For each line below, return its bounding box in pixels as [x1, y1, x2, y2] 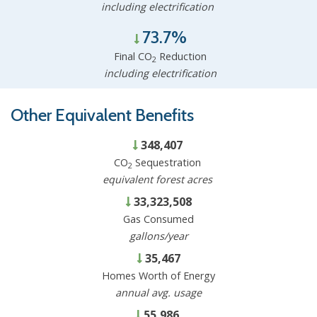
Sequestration [132, 156, 201, 170]
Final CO [113, 50, 152, 64]
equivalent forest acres [102, 173, 212, 187]
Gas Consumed [123, 212, 194, 226]
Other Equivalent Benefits [11, 105, 194, 126]
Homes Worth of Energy [102, 269, 215, 283]
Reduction [156, 50, 207, 64]
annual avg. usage [115, 286, 202, 300]
